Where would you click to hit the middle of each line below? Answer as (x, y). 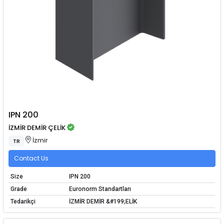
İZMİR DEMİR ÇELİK (37, 127)
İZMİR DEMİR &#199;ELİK (103, 201)
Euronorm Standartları (100, 189)
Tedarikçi (23, 201)
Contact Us (31, 158)
